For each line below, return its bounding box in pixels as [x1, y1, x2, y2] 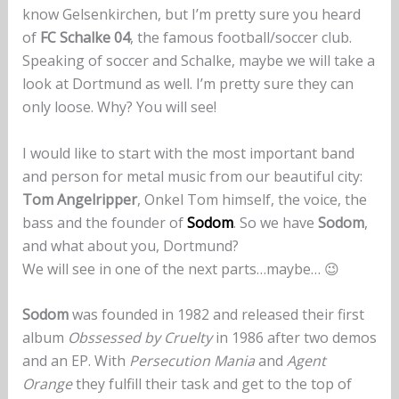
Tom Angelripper [21, 189, 137, 209]
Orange [21, 374, 72, 395]
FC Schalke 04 [39, 28, 130, 48]
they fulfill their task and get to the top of [71, 374, 352, 395]
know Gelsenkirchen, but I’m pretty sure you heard [21, 4, 361, 25]
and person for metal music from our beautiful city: [21, 166, 362, 186]
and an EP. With [21, 351, 129, 371]
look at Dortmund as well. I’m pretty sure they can [21, 74, 354, 94]
